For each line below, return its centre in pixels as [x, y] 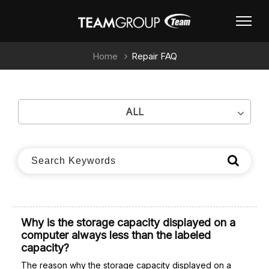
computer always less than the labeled [116, 235]
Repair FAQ [154, 56]
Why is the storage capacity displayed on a [128, 222]
